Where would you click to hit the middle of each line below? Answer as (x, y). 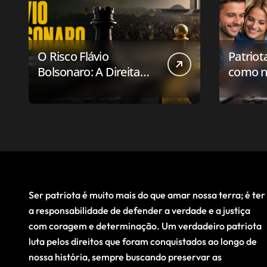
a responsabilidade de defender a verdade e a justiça (139, 211)
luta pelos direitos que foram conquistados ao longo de (143, 242)
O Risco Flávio (73, 57)
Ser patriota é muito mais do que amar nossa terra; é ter (147, 195)
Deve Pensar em (80, 88)
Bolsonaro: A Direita (89, 72)
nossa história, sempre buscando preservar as (125, 257)
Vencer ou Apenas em (94, 103)
